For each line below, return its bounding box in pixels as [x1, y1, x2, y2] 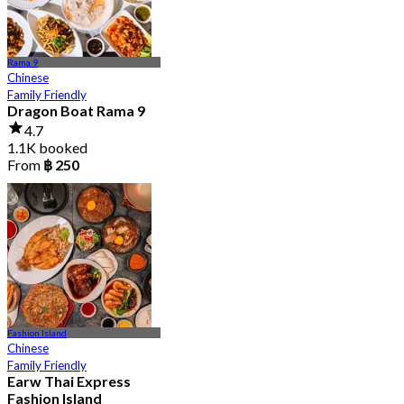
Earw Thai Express [7, 372, 131, 390]
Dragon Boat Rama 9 [7, 102, 145, 119]
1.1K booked [7, 139, 87, 157]
